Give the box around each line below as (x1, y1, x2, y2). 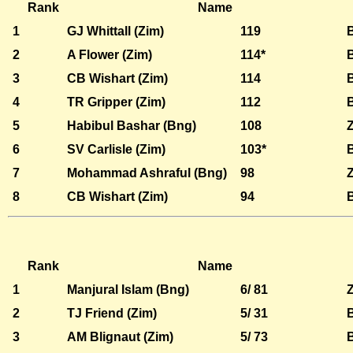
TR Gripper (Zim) (66, 95, 165, 110)
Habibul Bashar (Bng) (66, 119, 196, 133)
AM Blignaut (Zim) (66, 329, 173, 344)
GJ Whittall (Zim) (66, 24, 164, 39)
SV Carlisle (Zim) (66, 143, 165, 157)
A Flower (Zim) (66, 48, 152, 62)
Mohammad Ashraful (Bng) (66, 166, 227, 180)
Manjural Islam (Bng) (66, 282, 189, 296)
